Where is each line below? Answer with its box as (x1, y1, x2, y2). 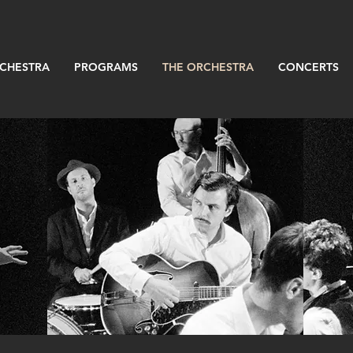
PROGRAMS (74, 60, 138, 74)
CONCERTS (278, 60, 339, 74)
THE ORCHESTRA (162, 60, 254, 74)
